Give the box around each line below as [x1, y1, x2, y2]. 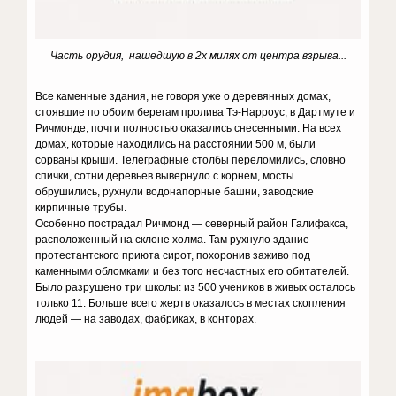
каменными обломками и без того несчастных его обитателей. [35, 265, 350, 278]
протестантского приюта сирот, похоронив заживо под [35, 249, 311, 262]
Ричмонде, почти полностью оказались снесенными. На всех [35, 122, 342, 134]
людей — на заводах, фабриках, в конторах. [35, 313, 257, 325]
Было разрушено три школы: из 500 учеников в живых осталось [35, 281, 356, 293]
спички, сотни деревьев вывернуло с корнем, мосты [35, 170, 295, 182]
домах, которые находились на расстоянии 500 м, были [35, 138, 316, 150]
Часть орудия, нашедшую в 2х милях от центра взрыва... [49, 49, 346, 62]
